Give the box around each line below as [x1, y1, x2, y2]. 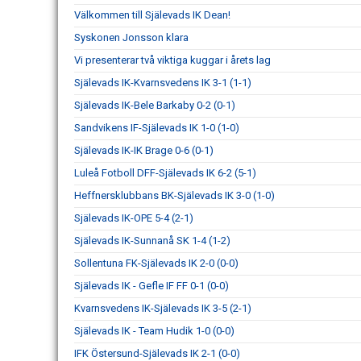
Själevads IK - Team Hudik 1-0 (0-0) [74, 324, 234, 337]
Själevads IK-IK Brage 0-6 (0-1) [74, 143, 214, 156]
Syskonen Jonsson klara [74, 31, 189, 44]
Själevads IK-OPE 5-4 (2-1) [74, 211, 193, 224]
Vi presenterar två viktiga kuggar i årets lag [74, 53, 271, 66]
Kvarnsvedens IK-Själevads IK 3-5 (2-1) [74, 301, 251, 314]
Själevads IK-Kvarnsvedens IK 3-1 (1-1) [74, 76, 251, 89]
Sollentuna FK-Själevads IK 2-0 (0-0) [74, 256, 239, 269]
